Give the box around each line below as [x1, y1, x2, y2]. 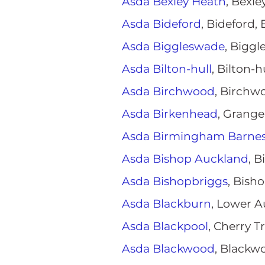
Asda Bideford [122, 17, 201, 31]
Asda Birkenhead [122, 107, 218, 121]
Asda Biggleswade [122, 40, 225, 53]
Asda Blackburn [122, 197, 211, 211]
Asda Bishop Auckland [122, 152, 248, 166]
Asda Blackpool [122, 219, 208, 233]
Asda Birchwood [122, 85, 215, 98]
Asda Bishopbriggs [122, 174, 228, 188]
